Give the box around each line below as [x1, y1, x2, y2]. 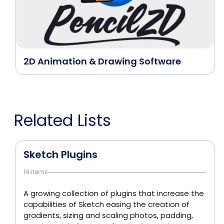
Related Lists [14, 109, 111, 131]
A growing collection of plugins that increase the [23, 188, 204, 198]
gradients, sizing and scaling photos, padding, [23, 210, 193, 220]
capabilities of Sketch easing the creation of [23, 199, 189, 209]
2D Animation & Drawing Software [23, 55, 181, 67]
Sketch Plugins [23, 147, 97, 161]
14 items [23, 167, 48, 176]
